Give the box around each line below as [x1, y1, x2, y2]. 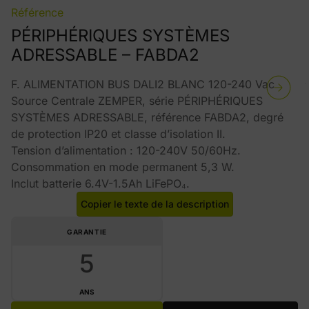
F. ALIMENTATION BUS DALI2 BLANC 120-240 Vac [11, 77, 275, 91]
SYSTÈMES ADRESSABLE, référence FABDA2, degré [11, 110, 283, 124]
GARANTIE [67, 228, 107, 236]
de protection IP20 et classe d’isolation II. [11, 127, 226, 141]
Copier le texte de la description [80, 198, 229, 210]
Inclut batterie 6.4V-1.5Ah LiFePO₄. [11, 177, 190, 190]
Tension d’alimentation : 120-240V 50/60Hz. [11, 143, 241, 157]
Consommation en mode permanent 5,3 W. [11, 160, 235, 174]
